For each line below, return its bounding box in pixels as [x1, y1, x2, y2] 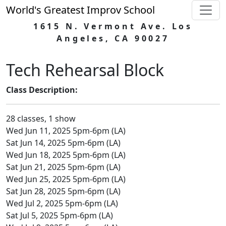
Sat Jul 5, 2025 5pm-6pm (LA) [6, 210, 113, 221]
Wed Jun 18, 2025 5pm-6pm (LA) [6, 149, 126, 160]
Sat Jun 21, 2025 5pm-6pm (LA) [6, 161, 121, 173]
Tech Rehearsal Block [6, 59, 164, 81]
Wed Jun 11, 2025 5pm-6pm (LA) [6, 125, 126, 136]
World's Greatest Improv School [6, 3, 155, 17]
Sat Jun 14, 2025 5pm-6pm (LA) [6, 137, 121, 148]
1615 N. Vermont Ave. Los [33, 21, 193, 32]
